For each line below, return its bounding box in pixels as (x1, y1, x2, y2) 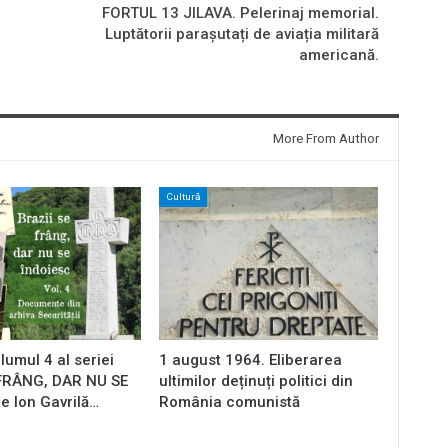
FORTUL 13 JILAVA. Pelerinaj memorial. (101, 3, 379, 22)
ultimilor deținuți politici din (158, 372, 353, 391)
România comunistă (158, 393, 300, 412)
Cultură (165, 190, 200, 202)
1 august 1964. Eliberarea (158, 351, 342, 370)
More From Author (272, 130, 379, 146)
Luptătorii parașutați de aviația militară (104, 24, 379, 43)
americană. (298, 45, 379, 64)
